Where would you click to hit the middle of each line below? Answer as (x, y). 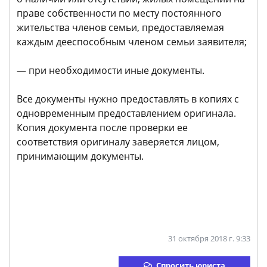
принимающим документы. (83, 156)
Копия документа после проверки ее (102, 128)
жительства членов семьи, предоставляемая (120, 28)
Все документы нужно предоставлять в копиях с (128, 99)
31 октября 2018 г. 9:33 (209, 239)
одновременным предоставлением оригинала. (126, 114)
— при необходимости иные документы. (111, 71)
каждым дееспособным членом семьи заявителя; (132, 42)
